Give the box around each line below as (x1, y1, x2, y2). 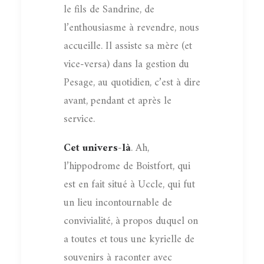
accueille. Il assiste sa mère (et (64, 37, 192, 55)
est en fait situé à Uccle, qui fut (64, 175, 195, 194)
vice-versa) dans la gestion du (64, 55, 189, 74)
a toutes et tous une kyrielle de (64, 230, 194, 249)
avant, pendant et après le (64, 91, 171, 110)
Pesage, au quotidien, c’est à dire (64, 73, 200, 92)
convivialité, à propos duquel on (64, 212, 198, 230)
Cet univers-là (64, 138, 131, 157)
